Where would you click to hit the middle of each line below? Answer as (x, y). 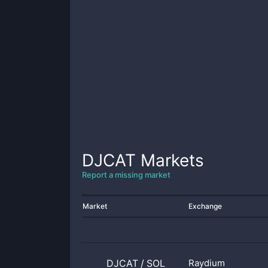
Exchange (205, 206)
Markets (170, 160)
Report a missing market (126, 175)
